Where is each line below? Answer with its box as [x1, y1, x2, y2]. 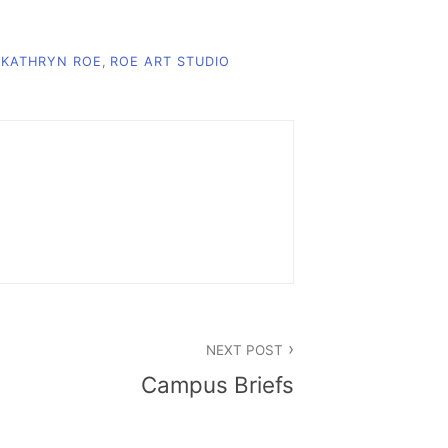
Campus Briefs [141, 370, 294, 398]
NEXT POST [205, 342, 283, 359]
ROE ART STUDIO [110, 53, 230, 69]
